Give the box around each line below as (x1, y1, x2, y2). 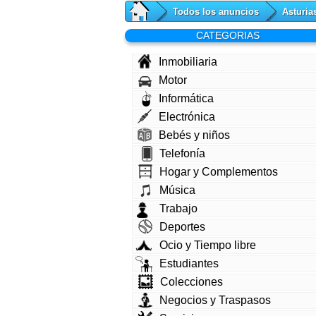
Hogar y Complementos (159, 166, 278, 178)
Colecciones (160, 276, 223, 288)
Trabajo (159, 202, 197, 215)
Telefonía (159, 147, 205, 160)
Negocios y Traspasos (159, 294, 271, 307)
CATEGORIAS (195, 30, 260, 42)
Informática (159, 92, 214, 105)
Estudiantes (159, 257, 219, 270)
